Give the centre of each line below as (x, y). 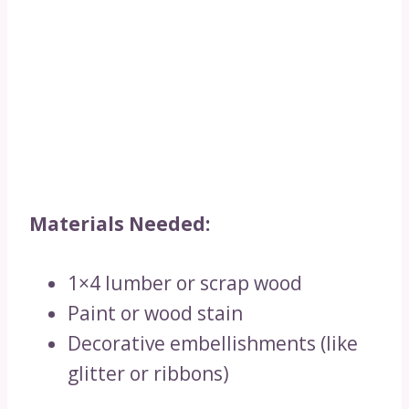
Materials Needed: (120, 224)
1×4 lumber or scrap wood (185, 283)
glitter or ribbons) (148, 373)
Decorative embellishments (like (213, 343)
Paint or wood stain (155, 313)
